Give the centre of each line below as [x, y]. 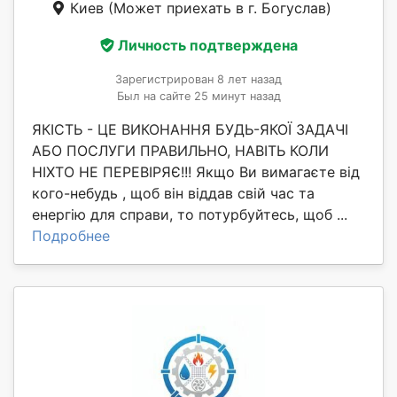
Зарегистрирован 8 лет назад [198, 80]
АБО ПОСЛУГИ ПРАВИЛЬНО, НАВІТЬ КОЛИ [180, 151]
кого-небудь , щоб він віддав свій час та [173, 194]
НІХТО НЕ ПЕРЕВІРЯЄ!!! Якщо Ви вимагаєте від [196, 172]
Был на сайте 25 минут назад [198, 97]
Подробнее [71, 236]
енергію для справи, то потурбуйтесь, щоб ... [190, 215]
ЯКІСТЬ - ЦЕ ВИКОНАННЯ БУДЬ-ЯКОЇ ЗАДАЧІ [190, 130]
